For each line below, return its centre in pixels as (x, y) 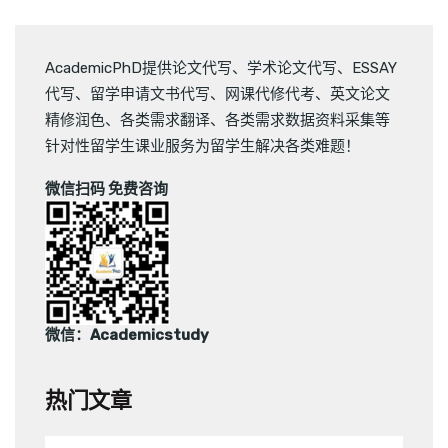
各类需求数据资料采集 (300, 119)
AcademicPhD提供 (108, 67)
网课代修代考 (270, 93)
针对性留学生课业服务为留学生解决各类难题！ (202, 145)
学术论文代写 (292, 67)
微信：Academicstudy (127, 334)
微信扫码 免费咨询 (106, 188)
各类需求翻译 (165, 119)
